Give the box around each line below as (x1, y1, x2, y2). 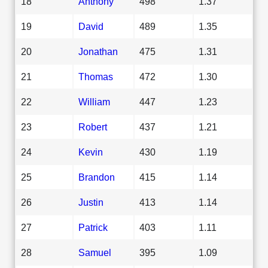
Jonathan (78, 45, 118, 57)
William (78, 96, 110, 107)
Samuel (78, 246, 111, 258)
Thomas (78, 71, 113, 82)
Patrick (78, 221, 108, 233)
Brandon (78, 171, 115, 182)
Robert (78, 121, 107, 132)
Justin (78, 196, 103, 208)
